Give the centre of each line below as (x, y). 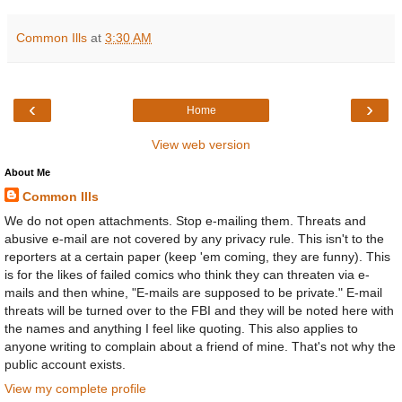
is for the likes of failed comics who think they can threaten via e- (187, 274)
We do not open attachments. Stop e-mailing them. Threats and (185, 220)
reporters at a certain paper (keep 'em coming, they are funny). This (197, 256)
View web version (201, 144)
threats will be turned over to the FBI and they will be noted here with (199, 310)
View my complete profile (75, 389)
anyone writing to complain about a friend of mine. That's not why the (200, 346)
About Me (27, 172)
